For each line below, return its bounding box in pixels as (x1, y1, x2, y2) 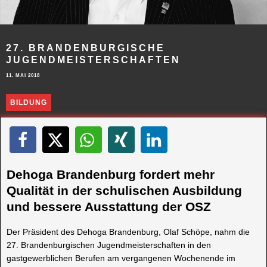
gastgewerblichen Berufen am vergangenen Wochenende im (7, 253, 235, 263)
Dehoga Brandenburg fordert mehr (7, 167, 215, 182)
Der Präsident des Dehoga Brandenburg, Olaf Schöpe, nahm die (7, 226, 250, 237)
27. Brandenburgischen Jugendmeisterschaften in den (7, 240, 211, 250)
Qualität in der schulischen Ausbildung (7, 184, 242, 198)
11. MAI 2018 (6, 72, 40, 78)
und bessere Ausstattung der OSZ (7, 200, 211, 214)
